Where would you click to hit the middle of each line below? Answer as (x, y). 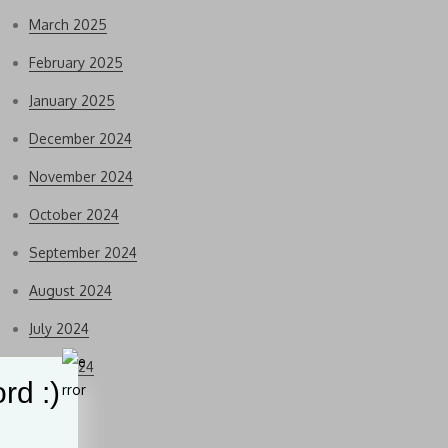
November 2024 (81, 176)
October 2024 (74, 214)
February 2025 (76, 62)
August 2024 (70, 290)
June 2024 (61, 366)
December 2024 (80, 138)
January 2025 (72, 100)
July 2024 (59, 328)
